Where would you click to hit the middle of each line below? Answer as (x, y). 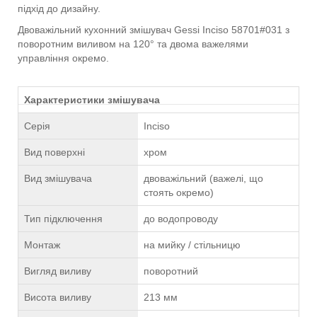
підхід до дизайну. (59, 9)
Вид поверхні (54, 152)
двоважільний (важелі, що (203, 179)
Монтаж (42, 245)
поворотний (171, 271)
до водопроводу (181, 219)
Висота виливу (58, 298)
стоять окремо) (179, 193)
